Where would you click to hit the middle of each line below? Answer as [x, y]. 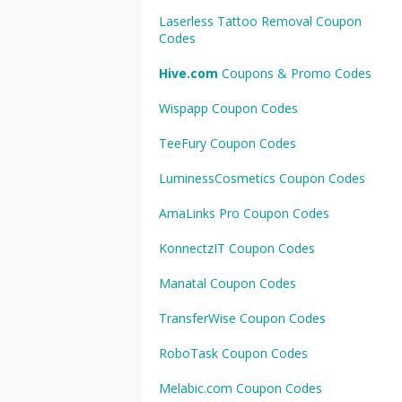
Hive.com [188, 73]
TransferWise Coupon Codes [242, 318]
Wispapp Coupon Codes [228, 108]
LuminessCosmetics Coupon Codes [262, 178]
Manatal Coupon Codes [227, 283]
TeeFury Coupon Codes [227, 143]
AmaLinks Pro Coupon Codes [244, 213]
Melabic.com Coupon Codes [240, 388]
